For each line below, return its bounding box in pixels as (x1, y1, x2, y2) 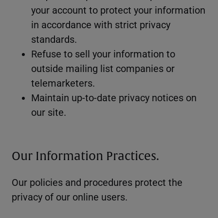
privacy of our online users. (12, 190, 127, 203)
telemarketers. (31, 76, 95, 90)
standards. (31, 33, 77, 46)
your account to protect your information (31, 3, 205, 17)
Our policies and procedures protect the (12, 176, 182, 189)
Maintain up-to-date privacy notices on (31, 91, 197, 104)
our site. (31, 106, 66, 119)
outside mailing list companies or (31, 62, 175, 75)
